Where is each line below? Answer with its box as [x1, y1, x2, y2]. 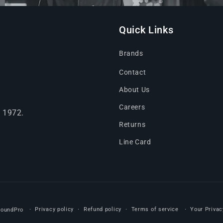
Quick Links [119, 24, 174, 36]
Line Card [119, 138, 151, 146]
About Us [119, 86, 150, 94]
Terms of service [131, 206, 179, 213]
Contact [119, 68, 146, 77]
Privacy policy [35, 206, 74, 213]
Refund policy [83, 206, 121, 213]
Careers [119, 103, 145, 111]
